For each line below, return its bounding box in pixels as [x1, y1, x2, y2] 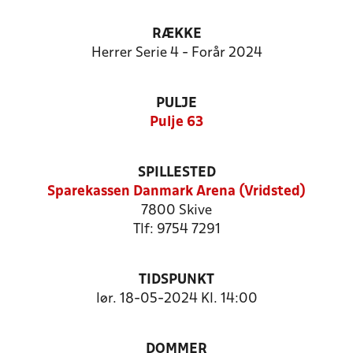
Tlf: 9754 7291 [132, 223, 221, 236]
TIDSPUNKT [139, 273, 214, 287]
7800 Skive [141, 204, 212, 217]
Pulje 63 [150, 116, 203, 129]
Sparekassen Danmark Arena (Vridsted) [47, 185, 306, 199]
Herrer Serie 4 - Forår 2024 [91, 46, 262, 60]
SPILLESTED [137, 166, 216, 180]
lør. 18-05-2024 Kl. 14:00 [95, 292, 258, 306]
